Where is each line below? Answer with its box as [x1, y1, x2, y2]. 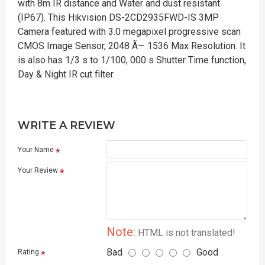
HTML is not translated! [135, 227, 235, 238]
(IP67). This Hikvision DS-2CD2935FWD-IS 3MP [18, 12, 219, 23]
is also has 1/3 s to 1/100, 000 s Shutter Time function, [18, 54, 246, 66]
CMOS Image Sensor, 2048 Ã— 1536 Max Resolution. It [18, 40, 245, 51]
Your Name [18, 146, 54, 154]
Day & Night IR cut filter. [18, 69, 115, 80]
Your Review [18, 166, 58, 174]
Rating [18, 248, 39, 256]
